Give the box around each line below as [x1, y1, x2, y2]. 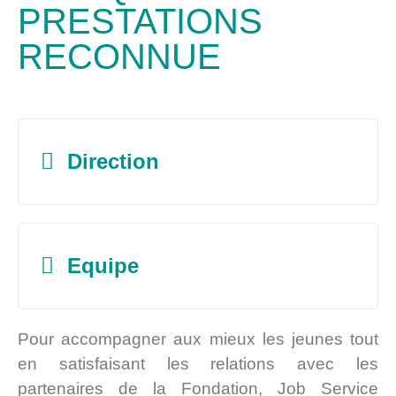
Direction [67, 148, 159, 173]
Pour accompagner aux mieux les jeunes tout [18, 329, 378, 348]
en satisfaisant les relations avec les [18, 354, 378, 373]
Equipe [67, 253, 139, 278]
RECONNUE [18, 36, 221, 76]
